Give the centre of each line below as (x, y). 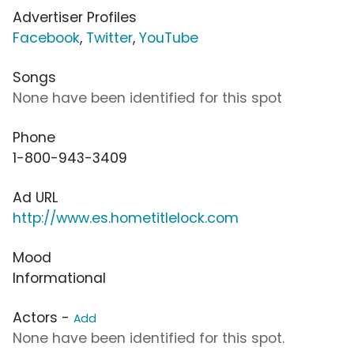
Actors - (43, 317)
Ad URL (35, 197)
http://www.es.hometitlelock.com (126, 218)
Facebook (46, 38)
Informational (59, 278)
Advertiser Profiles (75, 17)
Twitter (109, 38)
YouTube (169, 38)
